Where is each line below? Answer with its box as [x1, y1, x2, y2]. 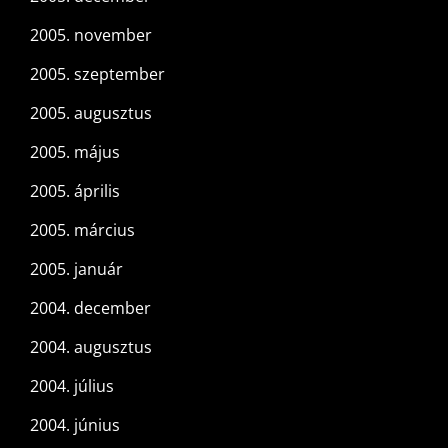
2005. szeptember [30, 63, 165, 86]
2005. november [30, 24, 152, 47]
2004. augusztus [30, 336, 152, 359]
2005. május [30, 141, 120, 164]
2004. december [30, 297, 151, 320]
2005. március [30, 219, 135, 242]
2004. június [30, 414, 120, 437]
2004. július [30, 375, 114, 398]
